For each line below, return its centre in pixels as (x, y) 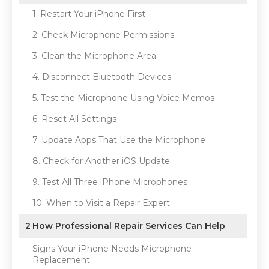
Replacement (61, 260)
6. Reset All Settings (74, 119)
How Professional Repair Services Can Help (129, 226)
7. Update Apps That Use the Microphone (119, 140)
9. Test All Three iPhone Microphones (110, 182)
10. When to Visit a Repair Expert (101, 203)
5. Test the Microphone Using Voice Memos (123, 98)
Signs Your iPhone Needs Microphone (112, 249)
